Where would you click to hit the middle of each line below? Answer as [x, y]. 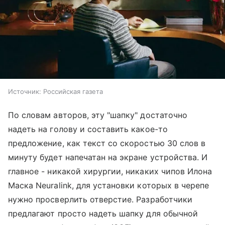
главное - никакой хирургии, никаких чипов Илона [110, 172]
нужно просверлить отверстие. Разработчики [100, 200]
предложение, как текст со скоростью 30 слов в [107, 143]
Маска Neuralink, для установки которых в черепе [109, 186]
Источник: [25, 92]
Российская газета [73, 92]
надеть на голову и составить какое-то [88, 129]
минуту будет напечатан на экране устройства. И [108, 157]
